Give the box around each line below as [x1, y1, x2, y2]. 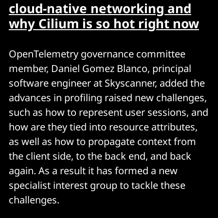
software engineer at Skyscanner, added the [9, 76, 205, 90]
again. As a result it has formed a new [9, 163, 178, 177]
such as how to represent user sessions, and [9, 105, 208, 119]
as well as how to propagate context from [9, 134, 196, 148]
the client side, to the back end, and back [9, 149, 191, 163]
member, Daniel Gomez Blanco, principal [9, 61, 191, 75]
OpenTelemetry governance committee [9, 47, 185, 60]
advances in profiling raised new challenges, [9, 91, 207, 104]
